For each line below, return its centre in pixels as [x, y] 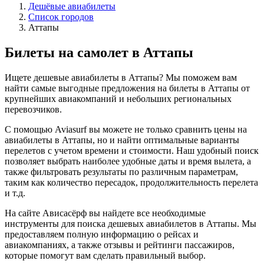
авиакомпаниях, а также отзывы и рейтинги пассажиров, [120, 245]
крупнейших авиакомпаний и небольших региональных [118, 98]
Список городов [61, 16]
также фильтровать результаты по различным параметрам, [121, 171]
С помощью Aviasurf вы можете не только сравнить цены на [126, 129]
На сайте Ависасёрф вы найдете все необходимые [105, 213]
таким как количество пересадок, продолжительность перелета [131, 182]
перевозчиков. [33, 109]
